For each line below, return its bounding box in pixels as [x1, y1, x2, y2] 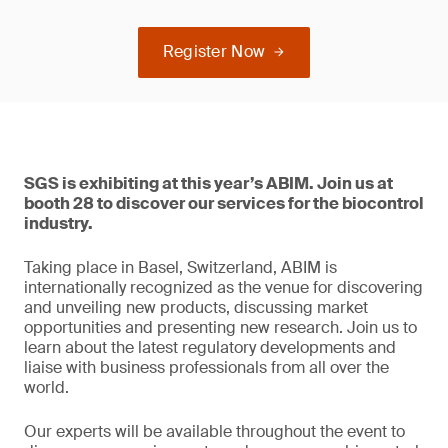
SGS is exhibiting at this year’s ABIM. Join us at [24, 173, 393, 194]
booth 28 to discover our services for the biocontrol [24, 193, 424, 214]
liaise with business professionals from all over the [24, 357, 389, 378]
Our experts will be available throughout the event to [24, 421, 405, 442]
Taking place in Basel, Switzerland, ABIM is [24, 257, 337, 278]
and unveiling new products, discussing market [24, 297, 368, 318]
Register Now [162, 41, 266, 62]
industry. [24, 213, 93, 234]
